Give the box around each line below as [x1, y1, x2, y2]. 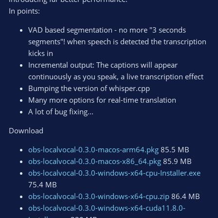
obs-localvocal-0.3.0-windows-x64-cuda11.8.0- [28, 203, 185, 213]
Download [9, 126, 43, 136]
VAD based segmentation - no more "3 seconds [28, 25, 186, 35]
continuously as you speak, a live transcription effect [28, 72, 203, 82]
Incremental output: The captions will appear [28, 60, 178, 70]
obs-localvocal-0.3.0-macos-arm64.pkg [28, 145, 159, 155]
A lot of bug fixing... [28, 107, 93, 117]
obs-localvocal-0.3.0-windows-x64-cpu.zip [28, 191, 169, 201]
